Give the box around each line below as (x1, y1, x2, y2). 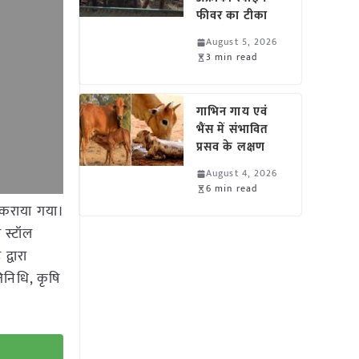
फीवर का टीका (196, 6, 268, 26)
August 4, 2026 (206, 165, 278, 181)
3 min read (206, 49, 258, 65)
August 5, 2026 (206, 34, 278, 50)
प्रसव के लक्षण (196, 137, 265, 157)
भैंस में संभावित (196, 119, 268, 139)
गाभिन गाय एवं (196, 102, 268, 122)
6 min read (206, 180, 258, 196)
